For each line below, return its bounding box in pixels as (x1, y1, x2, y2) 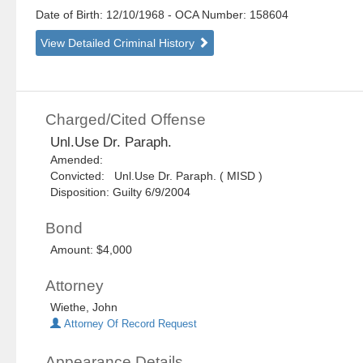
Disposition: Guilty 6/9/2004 (50, 186, 191, 199)
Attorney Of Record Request (61, 318, 198, 331)
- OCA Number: (168, 8, 247, 22)
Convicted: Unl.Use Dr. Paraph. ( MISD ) (50, 169, 263, 183)
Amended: (50, 153, 110, 167)
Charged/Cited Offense (45, 111, 207, 129)
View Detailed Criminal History (41, 36, 199, 50)
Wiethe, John (50, 301, 118, 314)
